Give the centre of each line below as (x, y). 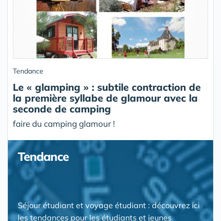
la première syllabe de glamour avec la (105, 98)
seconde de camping (62, 109)
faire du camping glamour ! (64, 124)
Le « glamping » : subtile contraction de (107, 87)
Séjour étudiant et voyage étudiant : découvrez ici (109, 205)
